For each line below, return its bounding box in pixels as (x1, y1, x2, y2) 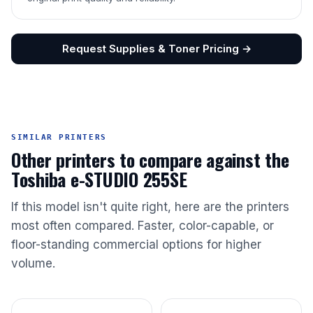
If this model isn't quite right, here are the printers (11, 200, 289, 214)
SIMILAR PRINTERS (11, 133, 107, 143)
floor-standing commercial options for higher (11, 238, 261, 252)
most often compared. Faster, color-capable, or (11, 219, 274, 233)
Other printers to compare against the (11, 146, 289, 174)
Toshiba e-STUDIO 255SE (11, 166, 187, 194)
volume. (11, 256, 55, 271)
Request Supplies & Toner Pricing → (61, 42, 252, 56)
